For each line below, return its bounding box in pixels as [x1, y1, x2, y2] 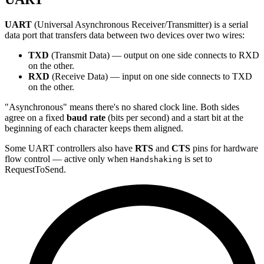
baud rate [67, 113, 105, 123]
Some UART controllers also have [5, 143, 135, 153]
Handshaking [130, 155, 182, 164]
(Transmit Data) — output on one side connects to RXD [49, 50, 259, 60]
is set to [182, 154, 212, 164]
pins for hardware [190, 143, 258, 153]
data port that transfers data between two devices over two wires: [5, 30, 245, 40]
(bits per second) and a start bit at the [105, 113, 243, 123]
